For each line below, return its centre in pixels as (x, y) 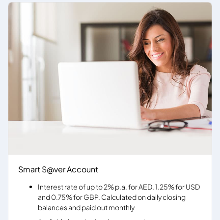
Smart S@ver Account (58, 169)
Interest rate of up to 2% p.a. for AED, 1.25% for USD (119, 187)
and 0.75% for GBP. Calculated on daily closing (112, 197)
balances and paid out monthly (86, 207)
